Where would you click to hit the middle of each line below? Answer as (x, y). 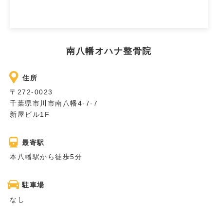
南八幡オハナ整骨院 (109, 51)
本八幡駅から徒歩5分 (46, 157)
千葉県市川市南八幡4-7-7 (54, 103)
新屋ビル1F (30, 115)
